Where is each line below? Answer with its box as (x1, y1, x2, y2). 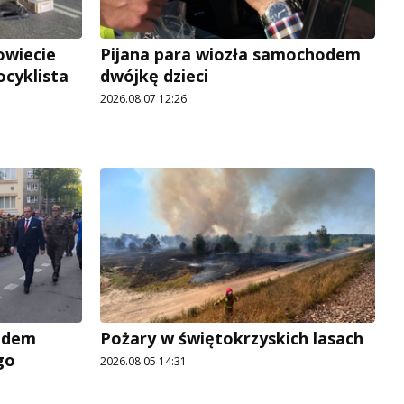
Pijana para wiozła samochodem (100, 42, 361, 65)
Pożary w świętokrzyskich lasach (100, 326, 363, 349)
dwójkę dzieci (100, 64, 208, 87)
